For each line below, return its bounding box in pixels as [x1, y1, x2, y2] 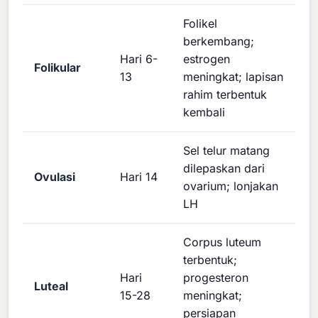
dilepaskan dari [183, 160, 265, 175]
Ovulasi [34, 169, 76, 184]
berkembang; [183, 33, 255, 48]
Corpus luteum [183, 234, 262, 249]
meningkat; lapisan [183, 69, 284, 84]
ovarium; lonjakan [183, 178, 279, 193]
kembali [183, 104, 226, 119]
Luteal [34, 278, 69, 293]
